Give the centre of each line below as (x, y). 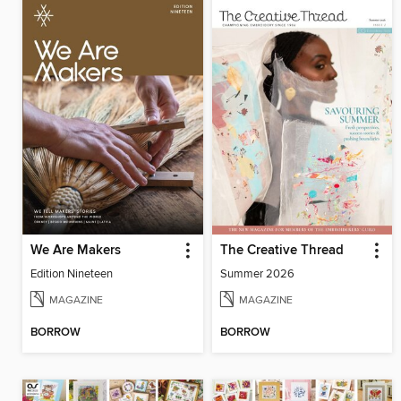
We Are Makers (76, 250)
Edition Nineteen (72, 273)
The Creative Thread (282, 250)
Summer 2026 (257, 273)
